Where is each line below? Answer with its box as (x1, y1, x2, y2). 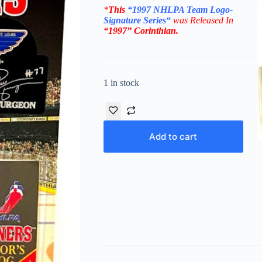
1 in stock (103, 78, 139, 88)
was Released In (173, 15, 233, 26)
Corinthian (133, 26, 176, 36)
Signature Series (103, 15, 166, 26)
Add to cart (149, 131, 198, 143)
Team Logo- (186, 5, 233, 15)
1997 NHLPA (132, 5, 187, 15)
